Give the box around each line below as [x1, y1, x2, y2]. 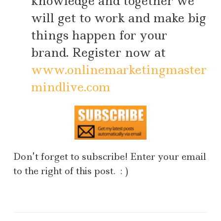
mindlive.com [31, 79, 110, 96]
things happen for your [31, 27, 167, 44]
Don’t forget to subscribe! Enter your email [13, 150, 206, 163]
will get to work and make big [31, 10, 206, 27]
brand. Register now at [31, 44, 166, 61]
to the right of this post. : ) [13, 165, 128, 178]
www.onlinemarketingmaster [31, 62, 207, 78]
